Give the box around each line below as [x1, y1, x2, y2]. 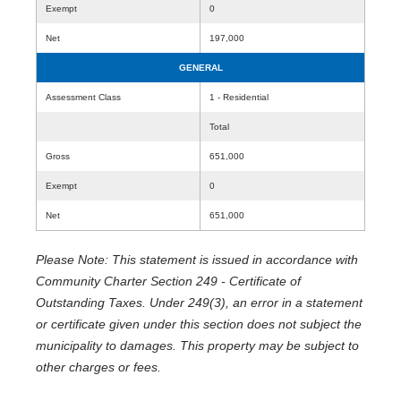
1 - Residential [209, 92, 269, 102]
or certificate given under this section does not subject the [36, 317, 362, 331]
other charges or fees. [36, 360, 161, 374]
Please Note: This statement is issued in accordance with [36, 252, 358, 267]
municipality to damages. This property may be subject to [36, 338, 359, 353]
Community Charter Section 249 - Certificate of [36, 274, 301, 288]
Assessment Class [46, 92, 121, 102]
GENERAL [178, 63, 223, 73]
